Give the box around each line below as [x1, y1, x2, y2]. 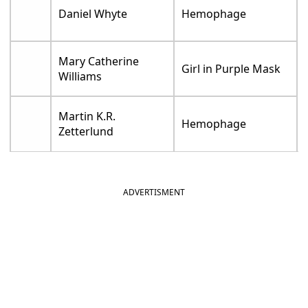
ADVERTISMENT [123, 186, 185, 199]
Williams [58, 69, 102, 85]
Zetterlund [58, 124, 114, 140]
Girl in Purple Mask [181, 61, 281, 77]
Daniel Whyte [58, 6, 128, 22]
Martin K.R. [58, 109, 116, 124]
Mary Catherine [58, 54, 140, 69]
